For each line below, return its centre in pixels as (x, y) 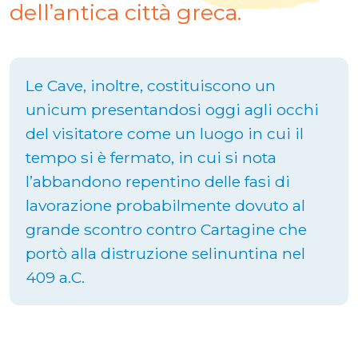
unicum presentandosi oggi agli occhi (172, 109)
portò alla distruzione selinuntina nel (165, 253)
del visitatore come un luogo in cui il (165, 133)
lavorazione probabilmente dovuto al (165, 205)
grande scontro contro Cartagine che (166, 229)
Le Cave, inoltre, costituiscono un (151, 85)
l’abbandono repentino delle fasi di (158, 181)
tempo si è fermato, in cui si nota (151, 157)
